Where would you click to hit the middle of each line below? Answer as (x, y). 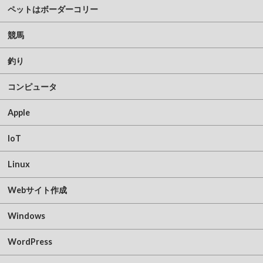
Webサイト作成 (37, 190)
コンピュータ (32, 86)
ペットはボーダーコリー (53, 9)
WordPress (30, 242)
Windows (26, 216)
